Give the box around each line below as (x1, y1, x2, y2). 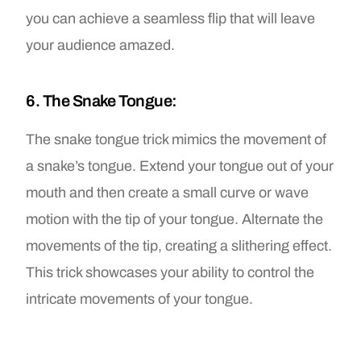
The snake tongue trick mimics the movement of (26, 131, 327, 147)
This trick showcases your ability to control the (26, 263, 315, 280)
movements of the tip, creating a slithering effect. (26, 237, 333, 254)
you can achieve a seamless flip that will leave (26, 10, 316, 27)
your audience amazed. (26, 36, 176, 53)
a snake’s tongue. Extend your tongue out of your (26, 157, 334, 174)
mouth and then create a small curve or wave (26, 184, 309, 201)
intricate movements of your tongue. (26, 290, 254, 307)
